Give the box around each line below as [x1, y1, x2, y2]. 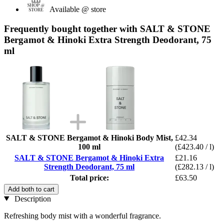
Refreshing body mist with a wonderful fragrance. [4, 211, 161, 220]
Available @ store [49, 5, 106, 14]
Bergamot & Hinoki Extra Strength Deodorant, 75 [4, 34, 211, 45]
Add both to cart [8, 185, 54, 193]
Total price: [69, 173, 109, 182]
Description [12, 194, 51, 203]
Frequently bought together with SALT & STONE [4, 23, 210, 34]
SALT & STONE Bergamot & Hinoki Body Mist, [5, 133, 173, 142]
